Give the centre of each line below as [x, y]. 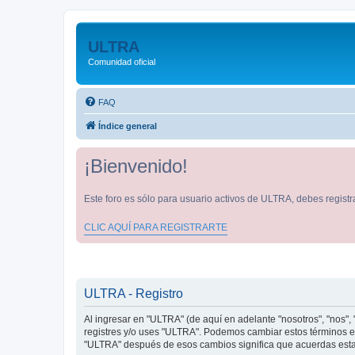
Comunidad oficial [122, 62]
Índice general [128, 126]
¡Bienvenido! [136, 166]
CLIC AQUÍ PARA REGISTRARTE [156, 227]
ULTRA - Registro [134, 294]
